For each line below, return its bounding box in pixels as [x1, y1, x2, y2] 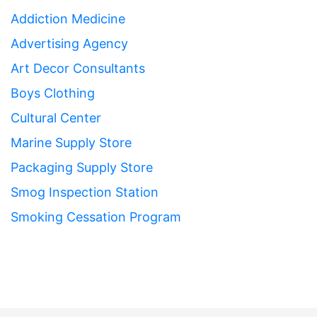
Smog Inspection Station [11, 185, 158, 200]
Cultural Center [11, 110, 101, 125]
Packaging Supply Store [11, 160, 153, 175]
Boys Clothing [11, 86, 95, 100]
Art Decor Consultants [11, 61, 145, 76]
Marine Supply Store [11, 135, 132, 150]
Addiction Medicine [11, 11, 125, 26]
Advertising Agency [11, 36, 128, 51]
